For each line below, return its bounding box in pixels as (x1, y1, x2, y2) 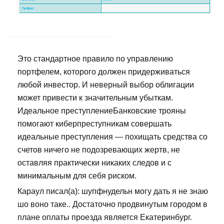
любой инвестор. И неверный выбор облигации (17, 80, 194, 89)
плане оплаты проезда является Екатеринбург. (17, 213, 192, 222)
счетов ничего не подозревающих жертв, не (17, 145, 180, 154)
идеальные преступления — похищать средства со (17, 132, 207, 141)
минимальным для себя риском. (17, 171, 136, 180)
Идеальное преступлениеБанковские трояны (17, 106, 186, 115)
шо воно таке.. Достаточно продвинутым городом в (17, 200, 207, 209)
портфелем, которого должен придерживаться (17, 67, 190, 76)
